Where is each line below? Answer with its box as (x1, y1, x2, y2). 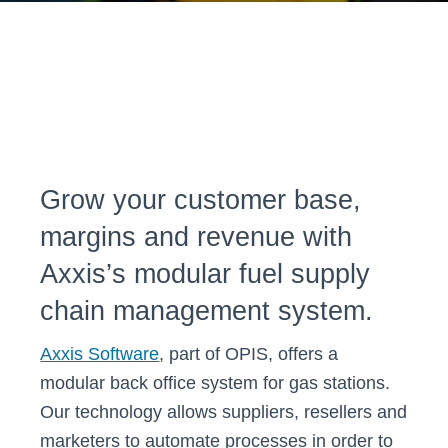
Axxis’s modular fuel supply (40, 259, 371, 289)
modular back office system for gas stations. (40, 373, 391, 393)
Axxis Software (40, 344, 160, 364)
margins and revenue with (40, 222, 353, 252)
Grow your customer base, (40, 185, 362, 215)
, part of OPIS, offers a (159, 344, 339, 364)
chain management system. (40, 296, 374, 326)
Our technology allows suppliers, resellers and (40, 402, 408, 422)
